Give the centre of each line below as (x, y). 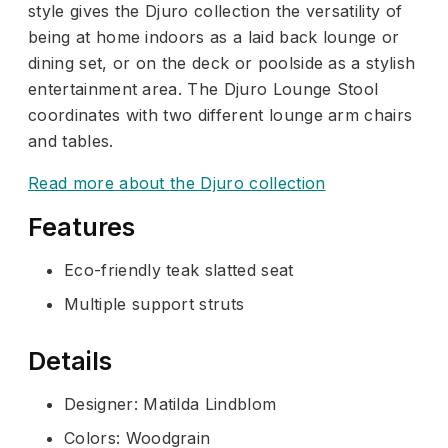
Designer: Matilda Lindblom (170, 403)
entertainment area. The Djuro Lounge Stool (203, 88)
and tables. (71, 140)
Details (70, 360)
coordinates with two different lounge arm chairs (220, 114)
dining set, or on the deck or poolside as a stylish (222, 62)
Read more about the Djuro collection (177, 182)
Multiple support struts (154, 303)
